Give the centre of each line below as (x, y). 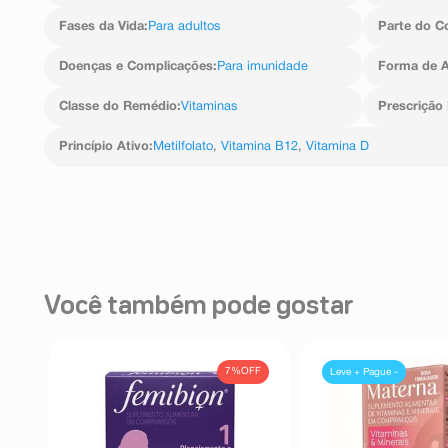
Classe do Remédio (118, 106)
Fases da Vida (101, 26)
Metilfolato (183, 146)
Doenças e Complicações (136, 66)
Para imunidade (262, 66)
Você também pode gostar (199, 306)
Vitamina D (337, 146)
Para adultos (184, 26)
